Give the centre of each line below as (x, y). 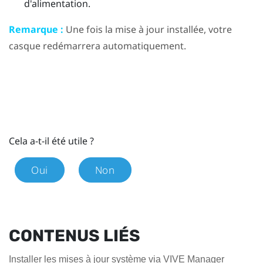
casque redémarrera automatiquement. (97, 46)
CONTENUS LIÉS (75, 236)
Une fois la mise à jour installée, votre (148, 30)
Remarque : (36, 30)
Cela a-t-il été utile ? (51, 141)
